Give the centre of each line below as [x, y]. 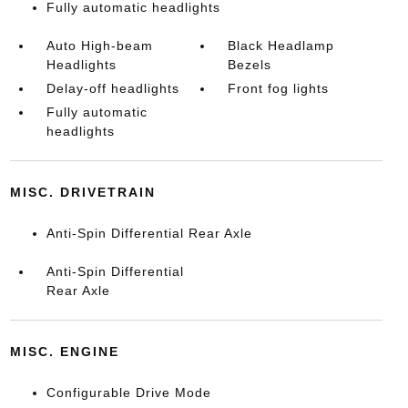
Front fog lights [279, 88]
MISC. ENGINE [64, 352]
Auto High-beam [99, 46]
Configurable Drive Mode [128, 393]
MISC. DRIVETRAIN [82, 192]
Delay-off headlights [112, 88]
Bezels [250, 65]
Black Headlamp [281, 46]
